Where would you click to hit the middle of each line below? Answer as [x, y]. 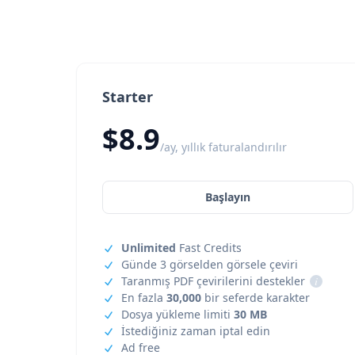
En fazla [144, 298]
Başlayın [228, 197]
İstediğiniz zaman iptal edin [196, 331]
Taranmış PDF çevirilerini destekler [213, 281]
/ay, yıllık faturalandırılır [223, 147]
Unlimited [149, 248]
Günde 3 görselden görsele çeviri [210, 264]
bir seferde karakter [256, 298]
